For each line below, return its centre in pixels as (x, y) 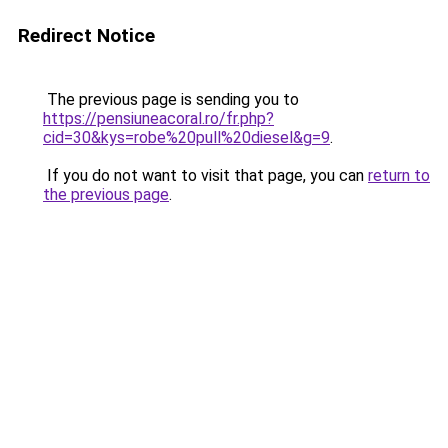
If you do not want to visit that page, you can (205, 175)
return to (399, 175)
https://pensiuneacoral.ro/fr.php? (158, 118)
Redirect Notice (86, 35)
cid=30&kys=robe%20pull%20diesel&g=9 (186, 137)
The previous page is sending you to (171, 99)
